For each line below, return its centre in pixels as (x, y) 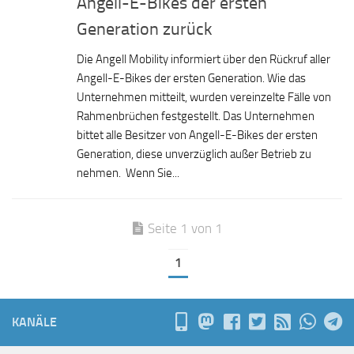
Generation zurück (145, 29)
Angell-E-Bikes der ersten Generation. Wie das (191, 79)
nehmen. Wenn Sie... (128, 173)
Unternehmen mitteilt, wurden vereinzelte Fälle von (204, 98)
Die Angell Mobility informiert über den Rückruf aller (203, 60)
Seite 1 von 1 (185, 229)
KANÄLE (34, 322)
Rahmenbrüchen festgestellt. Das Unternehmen (196, 117)
